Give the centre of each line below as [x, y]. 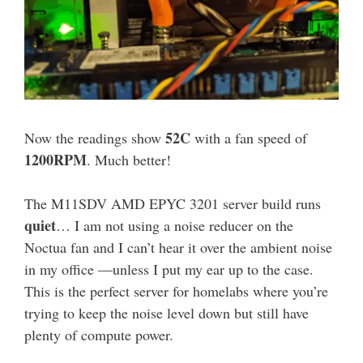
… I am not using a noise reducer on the [175, 226]
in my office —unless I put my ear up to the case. [169, 269]
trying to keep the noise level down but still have [167, 313]
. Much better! [129, 160]
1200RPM [56, 160]
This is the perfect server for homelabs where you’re [176, 291]
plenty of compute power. [99, 335]
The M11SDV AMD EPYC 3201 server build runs [173, 204]
